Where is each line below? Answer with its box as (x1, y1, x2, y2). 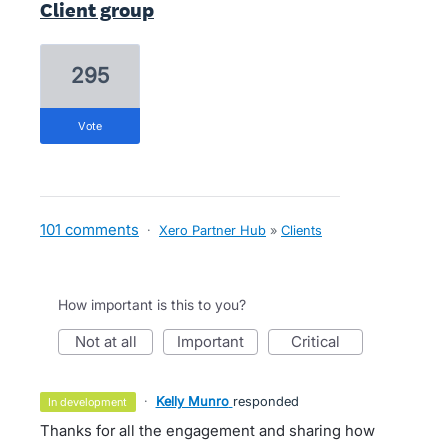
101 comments (40, 220, 139, 239)
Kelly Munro (155, 393, 229, 409)
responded (232, 393, 299, 409)
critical (302, 332, 340, 351)
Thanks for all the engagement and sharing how (40, 421, 375, 440)
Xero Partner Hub (159, 222, 266, 238)
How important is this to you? (58, 296, 246, 313)
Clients (281, 222, 322, 238)
